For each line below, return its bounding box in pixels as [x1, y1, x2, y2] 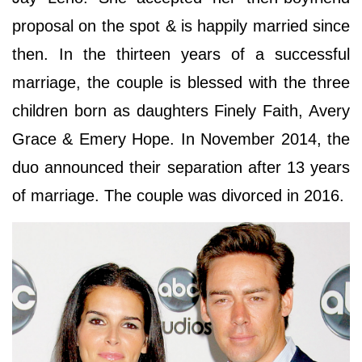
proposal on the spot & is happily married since [12, 17, 350, 36]
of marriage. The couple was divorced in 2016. [12, 187, 349, 205]
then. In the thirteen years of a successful [12, 45, 350, 64]
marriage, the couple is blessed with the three [12, 74, 350, 92]
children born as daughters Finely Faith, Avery [12, 102, 350, 120]
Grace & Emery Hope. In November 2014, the [12, 130, 350, 149]
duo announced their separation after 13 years [12, 158, 350, 177]
